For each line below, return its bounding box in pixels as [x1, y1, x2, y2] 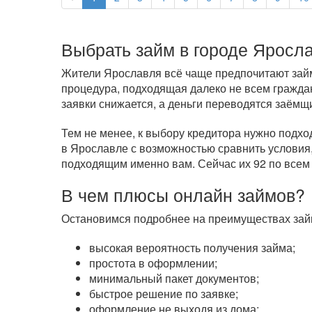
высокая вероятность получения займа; [88, 240, 295, 256]
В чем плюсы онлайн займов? [61, 182, 305, 207]
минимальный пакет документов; [88, 270, 259, 286]
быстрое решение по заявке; [88, 286, 238, 302]
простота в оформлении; [88, 255, 217, 271]
